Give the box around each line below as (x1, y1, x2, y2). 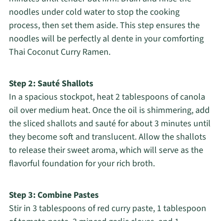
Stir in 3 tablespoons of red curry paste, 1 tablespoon (8, 202, 206, 215)
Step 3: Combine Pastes (8, 189, 99, 202)
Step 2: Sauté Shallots (8, 77, 93, 90)
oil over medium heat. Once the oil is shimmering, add (8, 104, 210, 117)
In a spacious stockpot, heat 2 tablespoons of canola (8, 91, 205, 104)
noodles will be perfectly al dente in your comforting (8, 33, 204, 45)
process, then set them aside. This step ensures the (8, 19, 200, 32)
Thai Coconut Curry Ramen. (8, 46, 110, 59)
